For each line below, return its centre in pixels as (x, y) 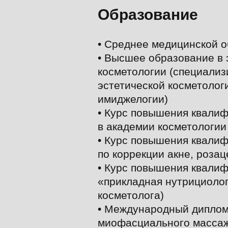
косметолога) (131, 195)
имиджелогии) (133, 99)
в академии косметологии (162, 126)
